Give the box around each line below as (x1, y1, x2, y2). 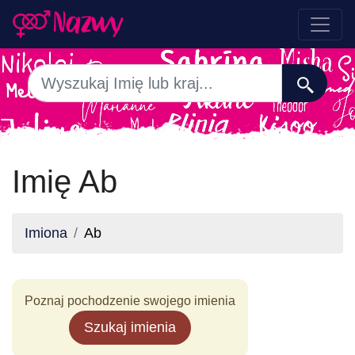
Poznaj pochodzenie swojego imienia (25, 294, 235, 307)
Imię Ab (12, 164, 117, 199)
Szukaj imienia (84, 319, 176, 335)
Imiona (25, 225, 67, 241)
